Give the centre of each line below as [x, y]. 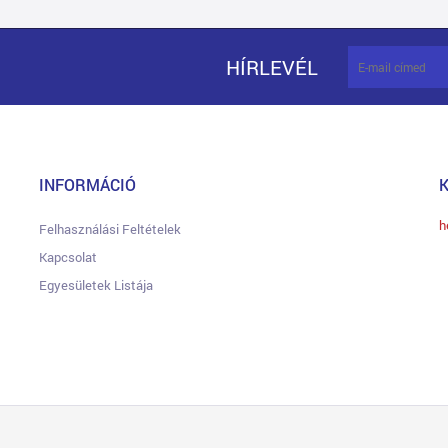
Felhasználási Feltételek [110, 229]
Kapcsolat [68, 257]
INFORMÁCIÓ [87, 184]
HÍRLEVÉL [272, 67]
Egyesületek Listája [96, 285]
